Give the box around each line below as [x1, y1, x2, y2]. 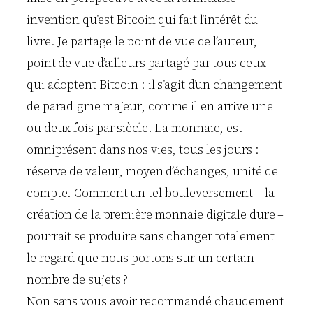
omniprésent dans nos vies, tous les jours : [27, 140, 259, 158]
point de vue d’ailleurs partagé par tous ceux [27, 54, 266, 71]
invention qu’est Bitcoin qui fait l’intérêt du [27, 10, 259, 28]
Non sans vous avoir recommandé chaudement [27, 292, 284, 310]
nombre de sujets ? [27, 270, 129, 288]
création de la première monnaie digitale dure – [27, 205, 284, 223]
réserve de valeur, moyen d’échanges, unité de [27, 162, 278, 180]
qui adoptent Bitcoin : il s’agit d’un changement [27, 75, 283, 93]
